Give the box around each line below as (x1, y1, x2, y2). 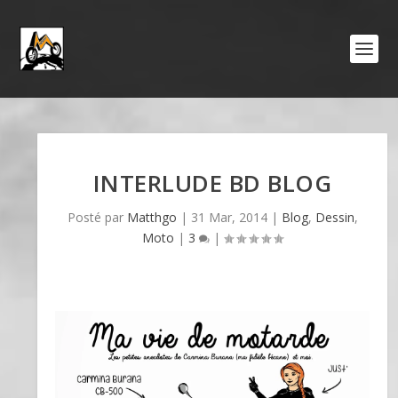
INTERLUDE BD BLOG (92, 167, 332, 199)
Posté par (67, 209, 127, 226)
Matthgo (126, 209, 177, 226)
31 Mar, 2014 (190, 209, 267, 226)
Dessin (314, 209, 354, 226)
